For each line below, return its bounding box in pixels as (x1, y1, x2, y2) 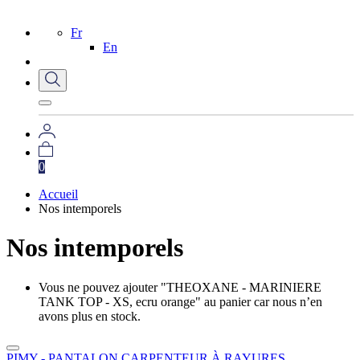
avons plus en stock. (39, 309, 141, 323)
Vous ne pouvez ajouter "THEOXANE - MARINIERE (39, 280, 321, 294)
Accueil (39, 186, 78, 201)
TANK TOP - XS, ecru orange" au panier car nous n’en (39, 294, 322, 309)
